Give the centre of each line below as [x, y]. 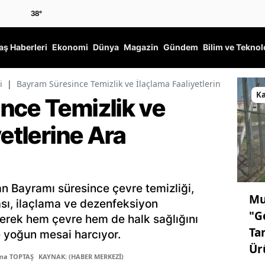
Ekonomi [70, 47]
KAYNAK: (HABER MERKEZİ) [81, 257]
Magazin [141, 47]
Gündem [181, 47]
